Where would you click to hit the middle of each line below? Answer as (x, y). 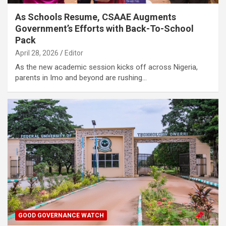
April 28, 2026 (37, 53)
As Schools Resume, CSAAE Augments (96, 17)
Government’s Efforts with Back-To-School (104, 29)
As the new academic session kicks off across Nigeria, (106, 67)
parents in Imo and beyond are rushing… (81, 78)
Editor (74, 53)
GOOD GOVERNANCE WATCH (61, 216)
